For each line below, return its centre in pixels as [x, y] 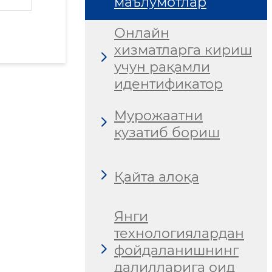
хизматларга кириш [183, 50]
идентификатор [168, 84]
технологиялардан [179, 234]
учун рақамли [162, 67]
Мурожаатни [158, 115]
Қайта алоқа [157, 177]
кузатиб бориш [167, 132]
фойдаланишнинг [176, 251]
